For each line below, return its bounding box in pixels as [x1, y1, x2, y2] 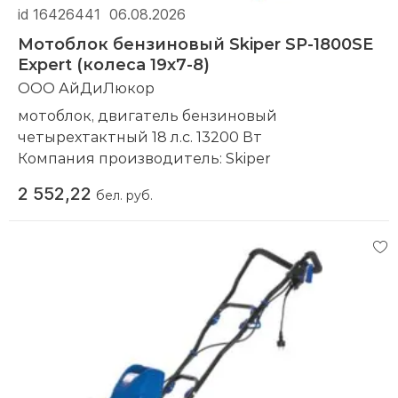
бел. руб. [96, 186, 153, 203]
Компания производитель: [18, 147, 226, 167]
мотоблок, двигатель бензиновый [18, 105, 277, 124]
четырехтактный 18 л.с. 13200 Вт [18, 126, 266, 146]
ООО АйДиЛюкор [18, 77, 155, 97]
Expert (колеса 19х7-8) [18, 52, 210, 75]
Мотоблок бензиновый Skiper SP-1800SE [18, 32, 373, 54]
